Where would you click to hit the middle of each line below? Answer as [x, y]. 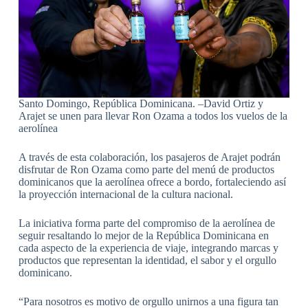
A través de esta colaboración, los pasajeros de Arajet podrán [149, 157]
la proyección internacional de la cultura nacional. [125, 194]
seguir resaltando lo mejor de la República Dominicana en [143, 235]
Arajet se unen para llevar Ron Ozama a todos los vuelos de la [153, 115]
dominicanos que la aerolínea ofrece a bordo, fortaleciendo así [152, 181]
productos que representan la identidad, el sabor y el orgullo [147, 260]
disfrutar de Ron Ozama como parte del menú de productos [146, 169]
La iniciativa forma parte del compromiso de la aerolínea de [146, 223]
